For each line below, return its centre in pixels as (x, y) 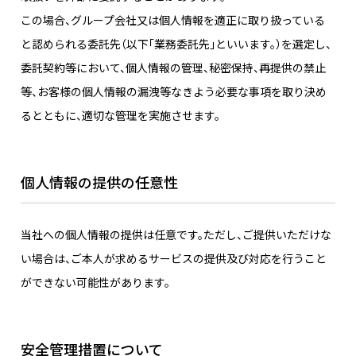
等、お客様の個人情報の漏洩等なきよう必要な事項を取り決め (174, 92)
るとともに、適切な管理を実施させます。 (120, 116)
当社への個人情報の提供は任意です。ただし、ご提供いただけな (176, 235)
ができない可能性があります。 (95, 282)
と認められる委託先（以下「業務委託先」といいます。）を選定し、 (176, 44)
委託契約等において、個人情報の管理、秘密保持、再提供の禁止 (173, 68)
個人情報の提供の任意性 (99, 182)
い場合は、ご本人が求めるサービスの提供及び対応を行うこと (174, 259)
